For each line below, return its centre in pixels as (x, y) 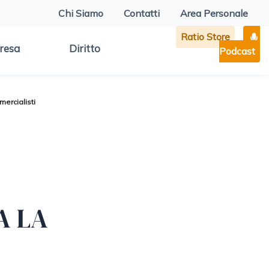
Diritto (85, 48)
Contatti (141, 13)
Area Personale (214, 13)
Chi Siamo (80, 13)
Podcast (237, 51)
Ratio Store (205, 37)
